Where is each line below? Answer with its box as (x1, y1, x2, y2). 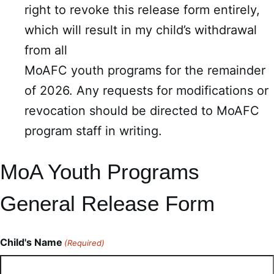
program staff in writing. (24, 124, 162, 138)
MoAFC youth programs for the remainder (24, 63, 265, 78)
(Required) (64, 238, 105, 248)
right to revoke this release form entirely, (24, 2, 260, 17)
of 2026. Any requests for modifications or (24, 83, 268, 98)
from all (24, 43, 67, 57)
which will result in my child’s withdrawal (24, 23, 257, 37)
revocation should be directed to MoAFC (24, 103, 259, 118)
